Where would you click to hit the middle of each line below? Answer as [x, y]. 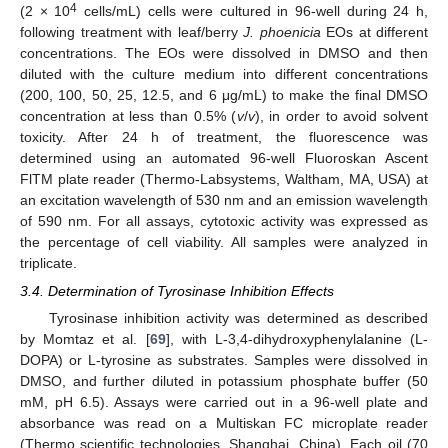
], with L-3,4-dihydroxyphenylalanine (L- [297, 339]
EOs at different [374, 32]
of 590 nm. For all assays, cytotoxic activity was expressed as [224, 221]
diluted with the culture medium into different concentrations [224, 74]
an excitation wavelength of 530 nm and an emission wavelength [224, 200]
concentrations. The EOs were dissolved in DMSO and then [224, 53]
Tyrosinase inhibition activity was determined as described [238, 318]
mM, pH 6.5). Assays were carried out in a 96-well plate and [224, 402]
